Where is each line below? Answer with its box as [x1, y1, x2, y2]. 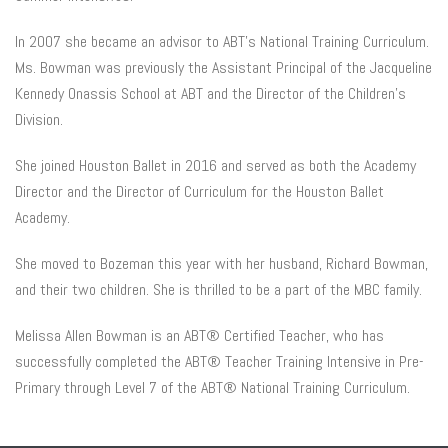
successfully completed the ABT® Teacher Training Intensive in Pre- [15, 351, 424, 372]
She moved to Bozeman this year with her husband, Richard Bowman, [15, 253, 428, 274]
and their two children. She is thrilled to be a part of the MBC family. [15, 279, 422, 300]
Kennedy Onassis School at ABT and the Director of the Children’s [15, 83, 406, 104]
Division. [15, 109, 63, 130]
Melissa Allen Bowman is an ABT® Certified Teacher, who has [15, 325, 384, 346]
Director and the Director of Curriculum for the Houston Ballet [15, 181, 384, 202]
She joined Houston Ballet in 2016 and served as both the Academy [15, 155, 416, 176]
